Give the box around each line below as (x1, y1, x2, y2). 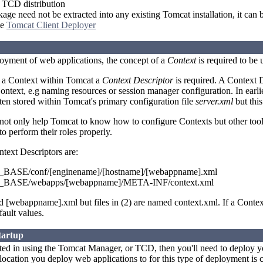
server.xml (195, 96, 233, 107)
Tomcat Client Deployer (6, 20, 96, 31)
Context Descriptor (102, 75, 173, 86)
